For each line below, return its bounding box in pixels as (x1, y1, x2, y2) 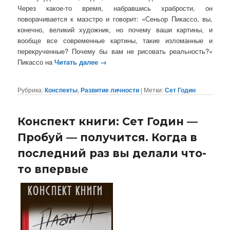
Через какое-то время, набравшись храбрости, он (17, 3, 213, 13)
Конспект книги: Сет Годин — (17, 114, 198, 128)
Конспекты (45, 85, 78, 94)
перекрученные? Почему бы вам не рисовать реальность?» (17, 46, 213, 56)
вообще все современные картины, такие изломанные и (17, 35, 213, 45)
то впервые (17, 162, 89, 176)
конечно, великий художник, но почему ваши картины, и (17, 24, 213, 34)
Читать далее (54, 56, 101, 67)
